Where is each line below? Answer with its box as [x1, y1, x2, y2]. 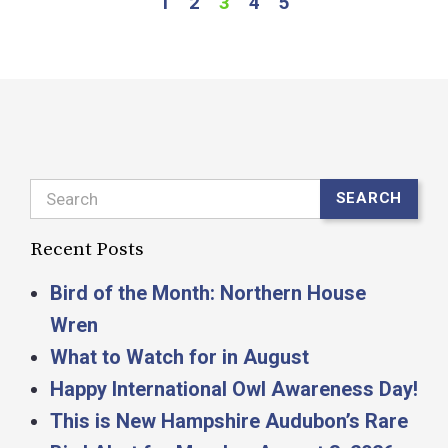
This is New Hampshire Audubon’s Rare [50, 408, 408, 433]
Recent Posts [30, 237, 144, 261]
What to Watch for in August [50, 344, 309, 369]
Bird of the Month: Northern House [50, 280, 366, 305]
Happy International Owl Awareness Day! [50, 376, 418, 401]
